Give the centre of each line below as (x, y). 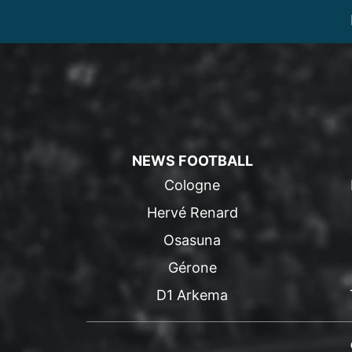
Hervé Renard (192, 213)
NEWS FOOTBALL (192, 161)
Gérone (192, 268)
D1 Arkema (192, 295)
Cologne (192, 185)
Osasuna (192, 240)
